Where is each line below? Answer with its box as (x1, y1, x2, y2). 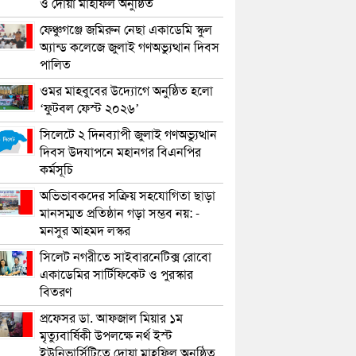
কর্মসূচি (40, 161, 74, 178)
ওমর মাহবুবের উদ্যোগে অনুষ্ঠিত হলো (40, 83, 214, 99)
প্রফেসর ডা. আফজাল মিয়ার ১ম (40, 310, 184, 327)
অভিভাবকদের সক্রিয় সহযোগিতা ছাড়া (40, 188, 216, 204)
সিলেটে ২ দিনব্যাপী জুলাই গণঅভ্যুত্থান (40, 126, 218, 143)
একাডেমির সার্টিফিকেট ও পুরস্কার (40, 266, 194, 283)
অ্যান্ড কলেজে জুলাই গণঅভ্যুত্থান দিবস (40, 39, 220, 56)
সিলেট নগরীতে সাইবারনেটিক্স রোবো (40, 249, 212, 265)
